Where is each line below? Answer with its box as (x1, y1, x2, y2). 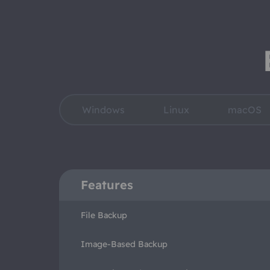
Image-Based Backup (81, 239, 168, 250)
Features (81, 177, 133, 192)
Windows (82, 104, 125, 116)
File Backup (81, 210, 127, 221)
